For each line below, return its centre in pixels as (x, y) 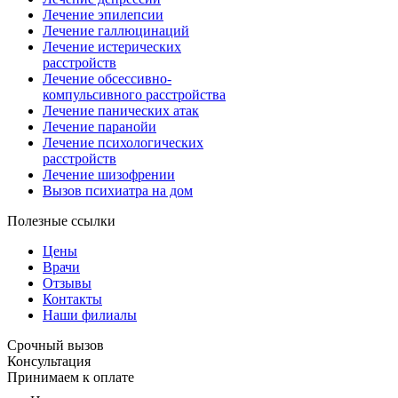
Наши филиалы (90, 314)
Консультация (49, 361)
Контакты (72, 298)
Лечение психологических (123, 142)
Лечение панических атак (121, 110)
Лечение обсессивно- (107, 78)
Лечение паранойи (99, 126)
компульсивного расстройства (134, 94)
